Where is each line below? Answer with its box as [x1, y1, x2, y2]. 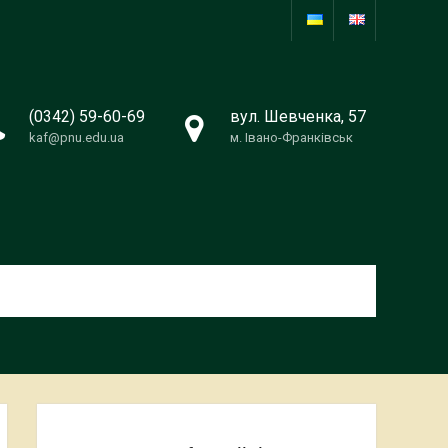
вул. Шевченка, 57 [230, 107, 366, 126]
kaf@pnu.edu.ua [29, 130, 124, 145]
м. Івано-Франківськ [230, 130, 353, 145]
